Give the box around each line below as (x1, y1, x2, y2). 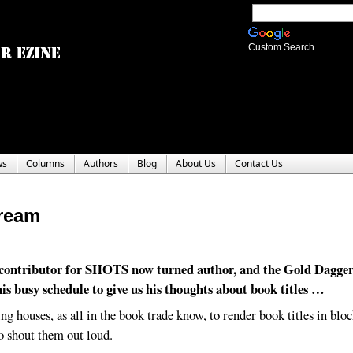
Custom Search (248, 42, 314, 53)
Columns (26, 157, 65, 170)
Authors (84, 157, 118, 170)
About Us (176, 157, 216, 170)
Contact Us (235, 157, 283, 170)
